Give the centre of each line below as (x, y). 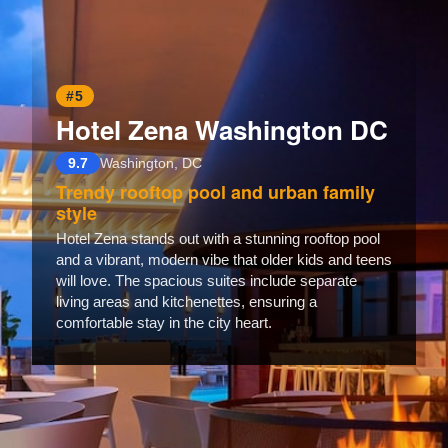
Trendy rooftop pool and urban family (215, 192)
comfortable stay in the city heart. (164, 323)
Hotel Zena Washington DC (222, 130)
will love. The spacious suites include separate (206, 281)
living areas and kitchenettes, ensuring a (186, 302)
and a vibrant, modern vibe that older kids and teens (224, 260)
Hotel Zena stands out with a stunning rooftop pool (218, 239)
